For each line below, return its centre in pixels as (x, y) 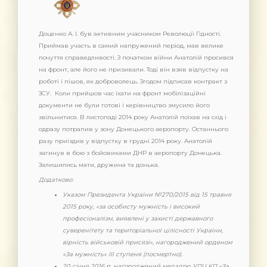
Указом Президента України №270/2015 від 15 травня (147, 194)
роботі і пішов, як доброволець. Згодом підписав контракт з (133, 81)
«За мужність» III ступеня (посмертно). (122, 254)
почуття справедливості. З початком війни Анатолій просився (136, 57)
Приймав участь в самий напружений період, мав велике (131, 45)
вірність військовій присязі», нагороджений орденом (148, 242)
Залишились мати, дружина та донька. (99, 164)
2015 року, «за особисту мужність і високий (131, 206)
